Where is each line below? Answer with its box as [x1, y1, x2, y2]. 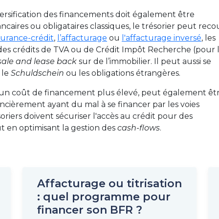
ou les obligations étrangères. [66, 68, 180, 78]
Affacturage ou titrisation [37, 177, 182, 190]
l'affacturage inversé [122, 33, 201, 43]
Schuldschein [11, 68, 66, 78]
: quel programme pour [37, 190, 171, 203]
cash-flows [117, 123, 160, 132]
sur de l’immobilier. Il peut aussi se [77, 57, 211, 66]
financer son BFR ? [37, 203, 142, 217]
